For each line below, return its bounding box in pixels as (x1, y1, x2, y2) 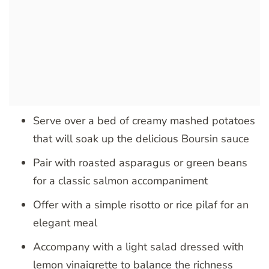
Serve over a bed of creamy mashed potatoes (33, 113, 255, 128)
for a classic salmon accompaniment (33, 173, 208, 188)
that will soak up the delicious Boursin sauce (33, 131, 249, 146)
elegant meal (33, 215, 97, 230)
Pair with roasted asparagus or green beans (33, 155, 247, 170)
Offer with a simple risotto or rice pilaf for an (33, 197, 249, 212)
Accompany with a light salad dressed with (33, 239, 244, 254)
